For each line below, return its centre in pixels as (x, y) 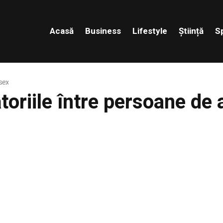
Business (103, 31)
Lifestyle (150, 31)
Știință (191, 31)
